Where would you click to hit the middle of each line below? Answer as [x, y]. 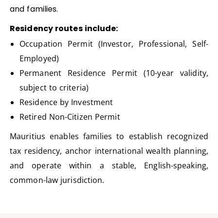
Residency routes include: [64, 28]
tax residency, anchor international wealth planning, [109, 151]
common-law [35, 180]
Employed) [39, 59]
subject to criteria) [54, 88]
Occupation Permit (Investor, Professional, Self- [114, 44]
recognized [185, 136]
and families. [34, 9]
